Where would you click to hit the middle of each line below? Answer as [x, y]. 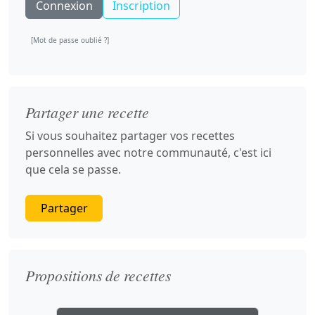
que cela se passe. [73, 169]
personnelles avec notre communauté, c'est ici [148, 153]
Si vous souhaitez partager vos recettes [130, 136]
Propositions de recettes [98, 275]
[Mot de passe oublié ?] [70, 40]
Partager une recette [87, 112]
